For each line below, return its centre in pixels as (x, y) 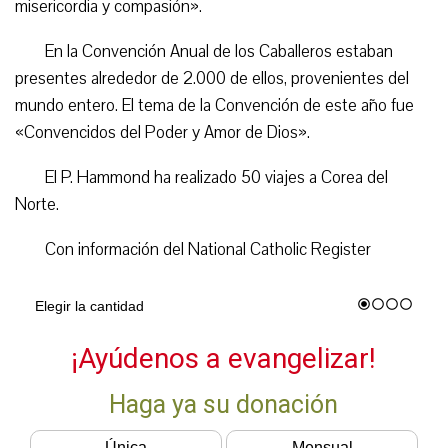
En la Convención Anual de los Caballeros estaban (219, 51)
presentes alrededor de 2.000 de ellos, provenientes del (212, 78)
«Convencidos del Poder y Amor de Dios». (162, 132)
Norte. (37, 204)
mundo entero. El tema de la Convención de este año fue (214, 105)
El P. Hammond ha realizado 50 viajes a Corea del (216, 177)
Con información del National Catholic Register (208, 249)
